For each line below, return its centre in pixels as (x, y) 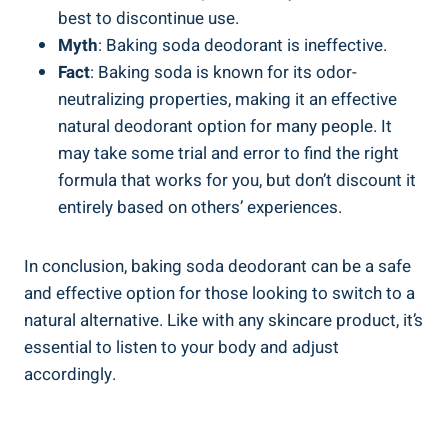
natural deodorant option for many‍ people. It (225, 126)
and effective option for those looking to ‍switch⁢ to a (219, 293)
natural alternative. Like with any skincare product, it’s (223, 320)
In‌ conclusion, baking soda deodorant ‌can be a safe (217, 266)
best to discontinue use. (148, 18)
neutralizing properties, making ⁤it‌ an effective (227, 99)
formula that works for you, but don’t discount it (237, 180)
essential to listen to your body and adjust (181, 347)
